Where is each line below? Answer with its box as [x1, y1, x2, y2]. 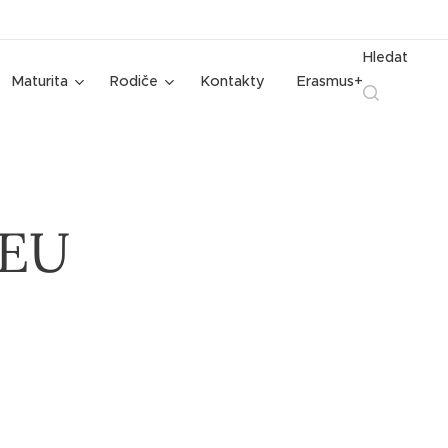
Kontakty [200, 72, 265, 90]
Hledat [363, 48, 408, 66]
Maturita [11, 72, 68, 90]
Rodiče [110, 72, 158, 90]
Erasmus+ [297, 72, 363, 90]
